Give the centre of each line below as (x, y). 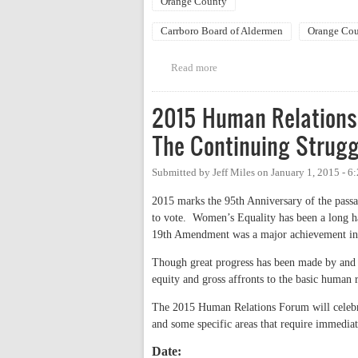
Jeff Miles (234, 173)
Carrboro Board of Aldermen (222, 32)
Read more (194, 68)
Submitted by (182, 173)
